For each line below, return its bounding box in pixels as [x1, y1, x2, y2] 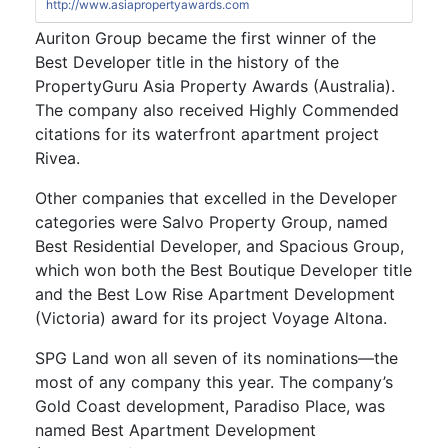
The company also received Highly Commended [35, 100, 399, 121]
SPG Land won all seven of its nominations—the [35, 348, 398, 369]
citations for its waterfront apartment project [35, 124, 379, 145]
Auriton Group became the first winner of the [35, 28, 376, 49]
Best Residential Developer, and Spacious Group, [35, 236, 404, 257]
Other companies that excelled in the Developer [35, 188, 397, 209]
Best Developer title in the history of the [35, 52, 339, 73]
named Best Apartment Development [35, 420, 316, 441]
